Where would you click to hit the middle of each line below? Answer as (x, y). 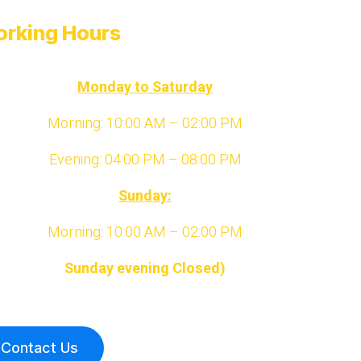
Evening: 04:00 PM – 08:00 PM (145, 160)
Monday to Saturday (145, 87)
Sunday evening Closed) (145, 268)
